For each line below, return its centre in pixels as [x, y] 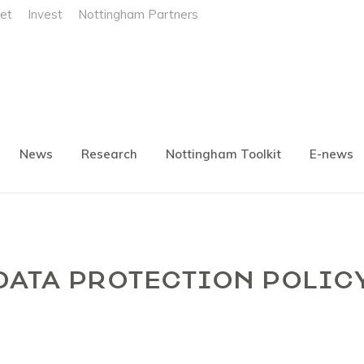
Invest [45, 14]
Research [109, 154]
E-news [331, 154]
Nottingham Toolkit [223, 154]
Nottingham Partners [138, 14]
